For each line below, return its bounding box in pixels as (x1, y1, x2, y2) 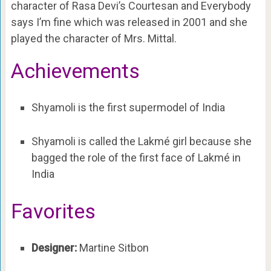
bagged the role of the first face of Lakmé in (31, 151, 241, 164)
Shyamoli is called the (31, 134, 138, 148)
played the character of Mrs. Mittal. (10, 32, 177, 45)
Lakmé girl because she (137, 134, 252, 148)
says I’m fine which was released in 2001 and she (10, 16, 247, 29)
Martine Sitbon (79, 241, 149, 255)
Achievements (10, 59, 140, 83)
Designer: (31, 241, 79, 255)
